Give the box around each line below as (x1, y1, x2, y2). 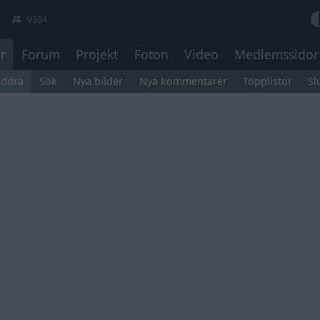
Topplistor (243, 74, 293, 89)
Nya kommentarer (139, 74, 227, 89)
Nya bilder (73, 74, 124, 89)
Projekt (76, 46, 119, 64)
